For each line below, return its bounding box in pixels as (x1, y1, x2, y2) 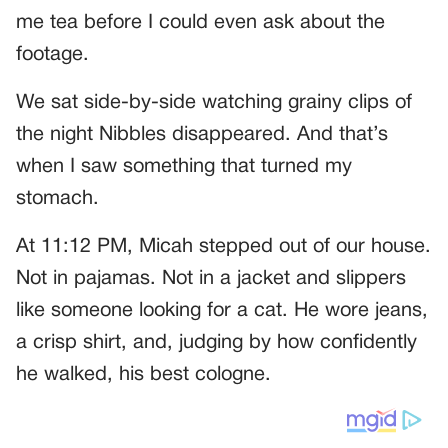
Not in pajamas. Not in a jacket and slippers (16, 269, 406, 288)
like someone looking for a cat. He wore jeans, (16, 301, 428, 320)
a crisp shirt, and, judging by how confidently (16, 333, 417, 352)
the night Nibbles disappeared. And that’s (16, 125, 388, 144)
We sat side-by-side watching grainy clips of (16, 93, 412, 112)
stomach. (16, 189, 99, 208)
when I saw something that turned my (16, 157, 352, 176)
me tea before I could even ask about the (16, 13, 385, 32)
